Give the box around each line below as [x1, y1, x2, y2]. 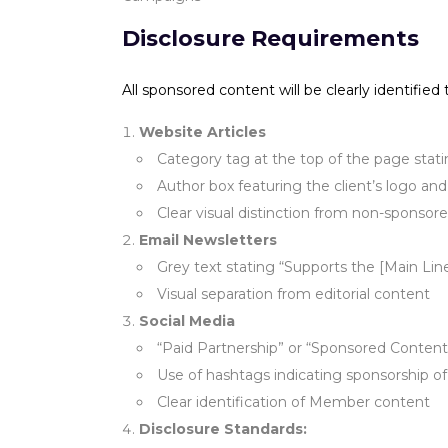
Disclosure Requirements [122, 25, 419, 52]
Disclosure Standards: [139, 420, 307, 438]
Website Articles [139, 123, 266, 141]
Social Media [139, 312, 235, 330]
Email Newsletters [139, 231, 277, 249]
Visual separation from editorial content [157, 285, 430, 303]
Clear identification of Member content [157, 393, 430, 411]
